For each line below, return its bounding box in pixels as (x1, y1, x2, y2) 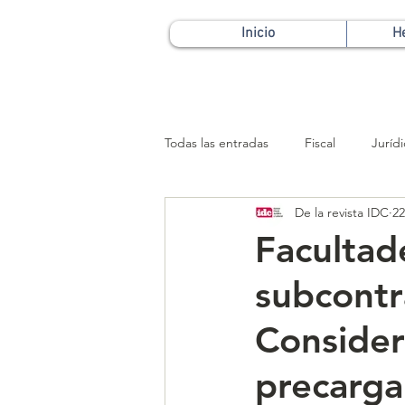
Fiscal (305, 134, 335, 151)
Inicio (241, 24, 275, 42)
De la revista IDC (295, 203, 389, 221)
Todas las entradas (165, 134, 268, 151)
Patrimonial (201, 206, 263, 223)
